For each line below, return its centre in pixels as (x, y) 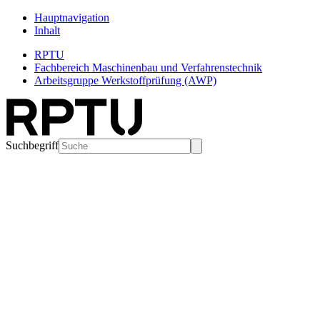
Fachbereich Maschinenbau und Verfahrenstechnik (148, 67)
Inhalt (47, 30)
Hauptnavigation (72, 17)
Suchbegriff (32, 145)
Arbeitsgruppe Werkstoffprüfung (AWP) (125, 80)
